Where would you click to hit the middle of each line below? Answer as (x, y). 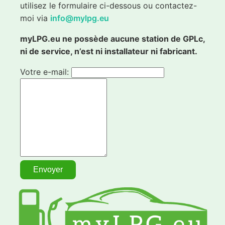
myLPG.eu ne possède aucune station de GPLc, (113, 39)
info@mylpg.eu (80, 18)
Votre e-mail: (46, 72)
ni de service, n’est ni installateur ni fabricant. (109, 51)
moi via (35, 18)
